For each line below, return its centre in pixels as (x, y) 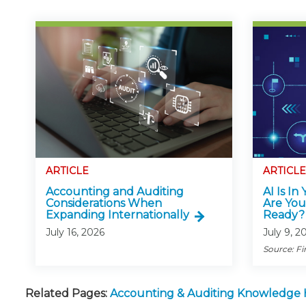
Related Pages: (66, 294)
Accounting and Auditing (115, 192)
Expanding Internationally (117, 215)
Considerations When (104, 204)
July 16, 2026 (75, 233)
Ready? (283, 215)
